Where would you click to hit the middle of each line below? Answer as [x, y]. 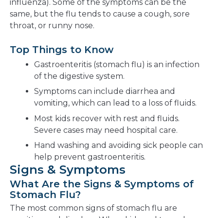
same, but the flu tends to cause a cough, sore [100, 14]
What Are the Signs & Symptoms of [102, 184]
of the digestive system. [79, 76]
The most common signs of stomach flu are [93, 208]
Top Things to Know [62, 50]
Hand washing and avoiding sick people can [118, 145]
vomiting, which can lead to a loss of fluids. [115, 103]
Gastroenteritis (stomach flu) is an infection [117, 64]
